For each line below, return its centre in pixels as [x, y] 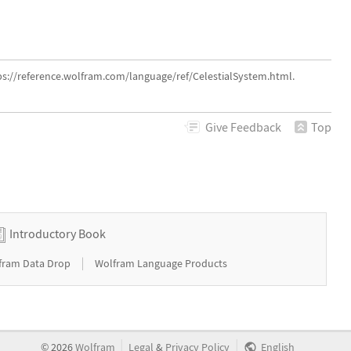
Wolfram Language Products [161, 263]
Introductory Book [58, 233]
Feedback [255, 127]
